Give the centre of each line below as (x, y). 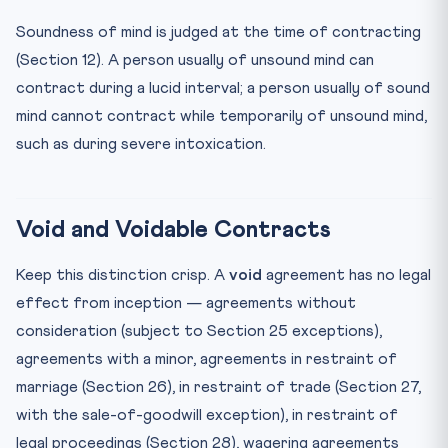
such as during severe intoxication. (141, 143)
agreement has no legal (346, 274)
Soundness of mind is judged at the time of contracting (218, 31)
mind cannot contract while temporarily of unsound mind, (221, 115)
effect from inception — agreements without (186, 302)
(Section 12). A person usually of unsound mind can (195, 59)
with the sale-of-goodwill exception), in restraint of (207, 414)
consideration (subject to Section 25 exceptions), (199, 330)
